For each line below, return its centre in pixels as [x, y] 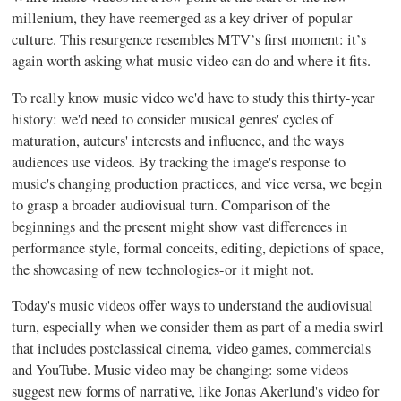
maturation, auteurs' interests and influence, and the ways [178, 140]
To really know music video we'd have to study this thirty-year [194, 97]
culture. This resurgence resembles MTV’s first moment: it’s [189, 39]
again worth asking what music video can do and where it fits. [192, 61]
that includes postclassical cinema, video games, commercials [192, 348]
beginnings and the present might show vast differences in [180, 226]
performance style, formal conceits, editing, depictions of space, [198, 247]
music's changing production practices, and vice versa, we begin [197, 183]
